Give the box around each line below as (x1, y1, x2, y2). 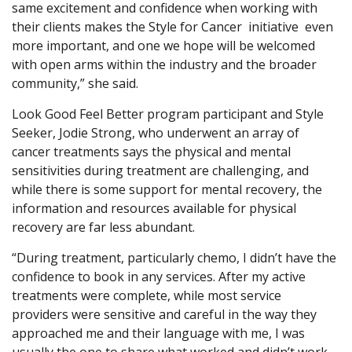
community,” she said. (12, 75, 138, 93)
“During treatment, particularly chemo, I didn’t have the (12, 249, 336, 267)
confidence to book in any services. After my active (12, 268, 306, 286)
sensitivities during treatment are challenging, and (12, 162, 309, 180)
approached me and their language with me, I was (12, 324, 305, 343)
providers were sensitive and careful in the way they (12, 306, 317, 324)
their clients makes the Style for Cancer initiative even (12, 18, 333, 36)
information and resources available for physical (12, 200, 296, 218)
